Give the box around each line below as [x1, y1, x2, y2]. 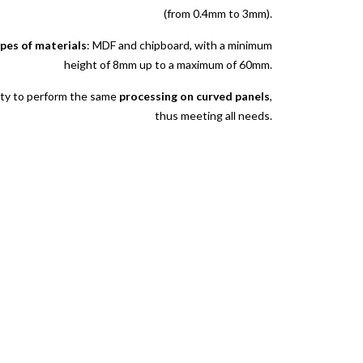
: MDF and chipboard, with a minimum [87, 37, 272, 52]
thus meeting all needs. [155, 109, 272, 123]
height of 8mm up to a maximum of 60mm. [64, 57, 272, 71]
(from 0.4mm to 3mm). [164, 6, 272, 20]
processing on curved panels [119, 89, 270, 104]
